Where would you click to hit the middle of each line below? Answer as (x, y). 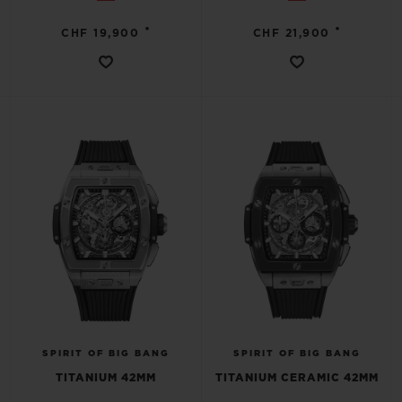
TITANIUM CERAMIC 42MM (297, 378)
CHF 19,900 (100, 33)
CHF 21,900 (291, 33)
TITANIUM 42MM (105, 378)
